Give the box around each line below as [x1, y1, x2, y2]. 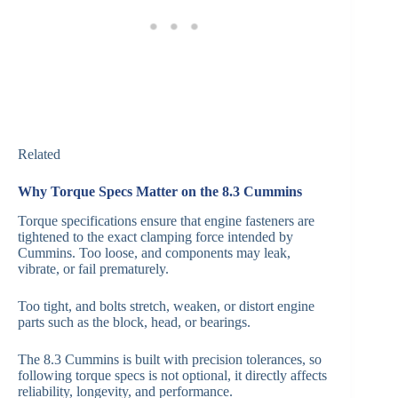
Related [18, 147, 60, 163]
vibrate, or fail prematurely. [18, 261, 169, 277]
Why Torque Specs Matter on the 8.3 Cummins [18, 184, 302, 200]
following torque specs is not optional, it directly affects [18, 368, 327, 384]
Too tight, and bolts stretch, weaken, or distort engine [18, 298, 314, 314]
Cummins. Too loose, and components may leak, [18, 245, 291, 261]
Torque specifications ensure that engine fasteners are [18, 213, 314, 229]
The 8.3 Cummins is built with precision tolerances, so [18, 352, 322, 368]
